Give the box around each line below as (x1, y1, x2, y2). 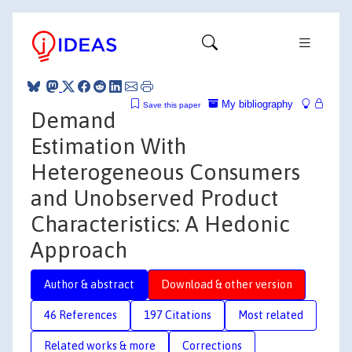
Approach (31, 236, 127, 262)
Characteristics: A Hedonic (31, 211, 290, 236)
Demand (31, 107, 116, 133)
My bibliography (218, 97, 293, 110)
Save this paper (143, 100, 200, 109)
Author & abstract (44, 277, 134, 291)
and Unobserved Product (31, 185, 278, 211)
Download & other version (161, 277, 292, 291)
